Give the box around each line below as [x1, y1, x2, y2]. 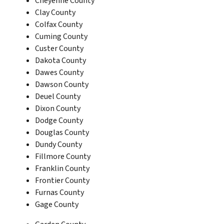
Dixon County [35, 102, 80, 114]
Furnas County [35, 186, 84, 198]
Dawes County [35, 66, 83, 78]
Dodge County [35, 114, 83, 126]
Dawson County [35, 78, 88, 90]
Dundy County [35, 138, 82, 150]
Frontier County [35, 174, 89, 186]
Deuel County [35, 90, 80, 102]
